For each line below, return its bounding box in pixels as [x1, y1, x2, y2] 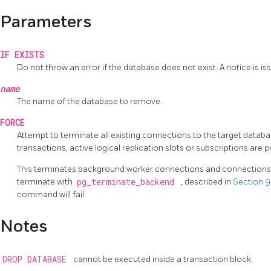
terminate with [17, 176, 74, 187]
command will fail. [17, 189, 86, 200]
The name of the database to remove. [17, 96, 162, 106]
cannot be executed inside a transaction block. [73, 253, 253, 264]
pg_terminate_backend [76, 176, 179, 188]
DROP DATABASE [2, 253, 71, 265]
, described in [181, 176, 233, 187]
